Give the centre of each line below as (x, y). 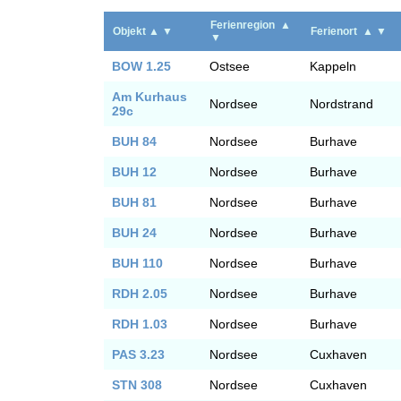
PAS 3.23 (138, 354)
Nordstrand (341, 104)
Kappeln (333, 66)
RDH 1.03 (140, 324)
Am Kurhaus (149, 97)
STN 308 (137, 385)
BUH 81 (134, 202)
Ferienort (337, 31)
